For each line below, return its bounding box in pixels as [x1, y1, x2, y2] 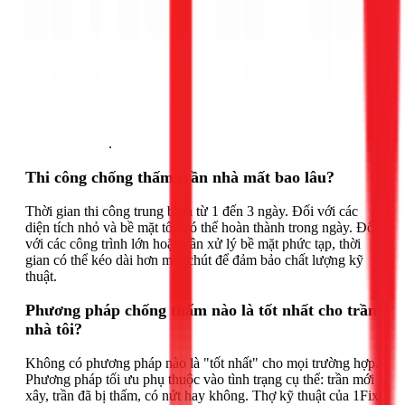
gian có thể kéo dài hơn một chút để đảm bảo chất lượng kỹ [25, 251, 363, 268]
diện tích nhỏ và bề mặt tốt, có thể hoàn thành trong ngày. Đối [25, 219, 378, 235]
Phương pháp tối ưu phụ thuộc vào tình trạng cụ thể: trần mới [25, 371, 374, 387]
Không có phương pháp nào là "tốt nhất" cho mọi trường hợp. [25, 354, 379, 371]
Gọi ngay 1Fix [25, 135, 108, 151]
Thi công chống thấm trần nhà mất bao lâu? [25, 167, 334, 186]
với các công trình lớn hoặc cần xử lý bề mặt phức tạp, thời [25, 235, 361, 251]
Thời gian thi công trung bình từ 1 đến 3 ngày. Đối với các [25, 202, 358, 219]
